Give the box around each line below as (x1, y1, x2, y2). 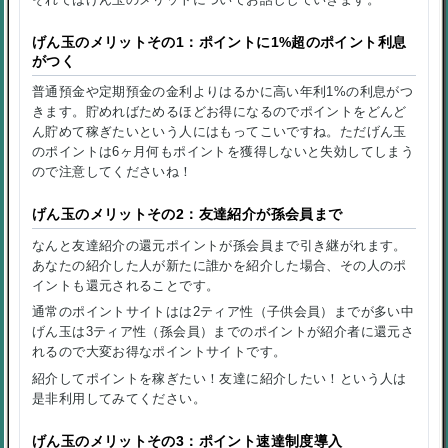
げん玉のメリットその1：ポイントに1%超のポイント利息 (32, 34, 407, 50)
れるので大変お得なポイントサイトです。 (32, 344, 287, 360)
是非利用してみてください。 (32, 391, 206, 407)
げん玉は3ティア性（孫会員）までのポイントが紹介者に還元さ (32, 324, 415, 340)
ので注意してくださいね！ (32, 164, 193, 180)
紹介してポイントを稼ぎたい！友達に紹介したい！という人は (32, 371, 407, 387)
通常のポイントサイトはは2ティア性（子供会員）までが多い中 (32, 304, 415, 320)
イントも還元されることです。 (32, 277, 220, 293)
